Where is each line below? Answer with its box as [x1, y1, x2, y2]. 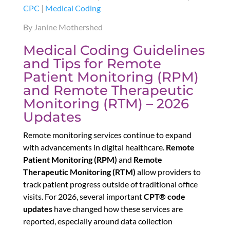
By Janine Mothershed [23, 22, 103, 32]
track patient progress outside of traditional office [23, 179, 198, 189]
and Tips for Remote [23, 55, 161, 72]
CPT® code [143, 191, 185, 202]
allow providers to [135, 167, 201, 177]
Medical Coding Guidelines [23, 42, 205, 59]
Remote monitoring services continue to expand [23, 130, 191, 140]
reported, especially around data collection [23, 216, 172, 226]
